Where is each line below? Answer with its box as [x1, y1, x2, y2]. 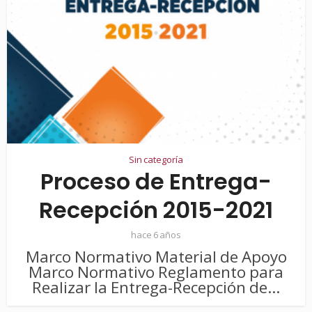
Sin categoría [129, 153, 183, 166]
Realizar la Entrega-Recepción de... [32, 276, 280, 299]
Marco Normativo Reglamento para [29, 261, 283, 283]
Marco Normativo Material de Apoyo [25, 246, 287, 268]
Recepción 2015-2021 [39, 194, 273, 226]
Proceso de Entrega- [40, 166, 272, 198]
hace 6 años [131, 228, 181, 242]
